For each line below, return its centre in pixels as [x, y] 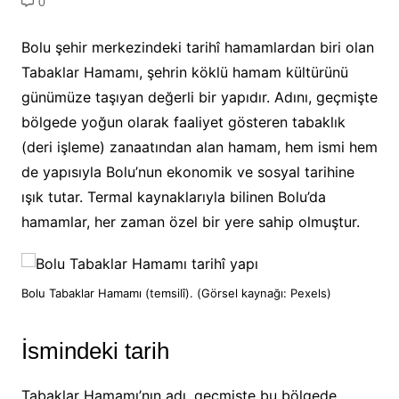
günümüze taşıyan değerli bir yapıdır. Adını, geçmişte [199, 98]
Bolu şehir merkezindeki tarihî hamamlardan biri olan [197, 48]
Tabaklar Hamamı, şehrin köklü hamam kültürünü [184, 73]
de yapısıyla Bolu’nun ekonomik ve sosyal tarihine [187, 172]
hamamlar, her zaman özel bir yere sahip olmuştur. [190, 222]
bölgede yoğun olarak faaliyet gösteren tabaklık [183, 122]
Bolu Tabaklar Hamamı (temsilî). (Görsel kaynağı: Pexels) [176, 293]
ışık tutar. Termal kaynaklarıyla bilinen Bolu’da [173, 197]
